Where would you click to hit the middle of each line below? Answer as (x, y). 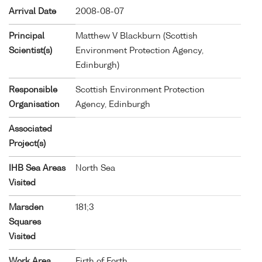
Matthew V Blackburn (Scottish (137, 36)
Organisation (34, 104)
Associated (30, 129)
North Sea (95, 168)
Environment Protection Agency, (139, 51)
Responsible (33, 90)
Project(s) (27, 144)
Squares (25, 222)
